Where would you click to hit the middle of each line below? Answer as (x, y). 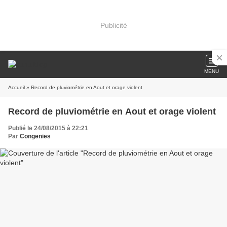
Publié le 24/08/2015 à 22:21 (48, 128)
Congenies (35, 136)
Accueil (16, 87)
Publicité (113, 25)
